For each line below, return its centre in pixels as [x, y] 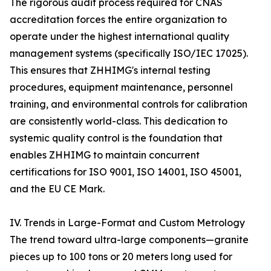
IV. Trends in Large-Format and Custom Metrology [127, 223]
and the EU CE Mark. [57, 189]
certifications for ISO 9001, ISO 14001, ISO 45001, [126, 172]
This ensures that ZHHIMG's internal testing [110, 70]
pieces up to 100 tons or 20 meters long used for [121, 256]
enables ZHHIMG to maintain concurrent [105, 155]
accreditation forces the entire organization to [118, 19]
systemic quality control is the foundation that [116, 138]
